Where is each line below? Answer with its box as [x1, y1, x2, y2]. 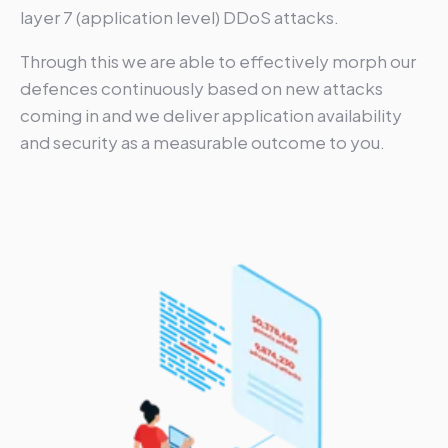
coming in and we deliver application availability [20, 103, 402, 126]
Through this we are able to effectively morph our [20, 49, 416, 72]
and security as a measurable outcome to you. [20, 130, 385, 153]
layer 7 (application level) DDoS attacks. [20, 5, 342, 28]
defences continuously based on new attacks [20, 76, 383, 99]
